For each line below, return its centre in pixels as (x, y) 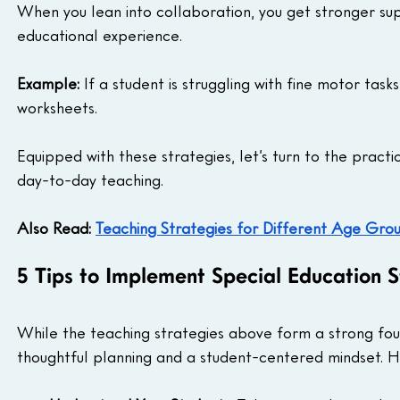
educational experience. (100, 35)
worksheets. (57, 108)
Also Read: (56, 228)
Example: (50, 83)
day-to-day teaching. (90, 180)
